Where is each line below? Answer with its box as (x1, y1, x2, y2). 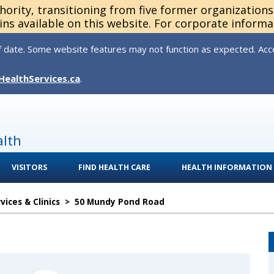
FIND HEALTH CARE (78, 162, 150, 172)
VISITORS (12, 162, 47, 172)
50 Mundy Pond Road (75, 196, 165, 207)
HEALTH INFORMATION (182, 162, 272, 172)
